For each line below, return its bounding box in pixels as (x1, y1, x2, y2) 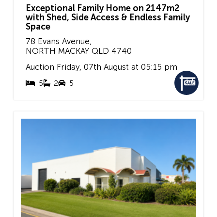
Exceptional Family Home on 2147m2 (26, 2, 179, 14)
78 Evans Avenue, (26, 36, 92, 46)
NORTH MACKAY (26, 46, 89, 56)
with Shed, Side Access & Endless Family (26, 12, 190, 23)
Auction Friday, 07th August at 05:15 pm (26, 62, 177, 72)
